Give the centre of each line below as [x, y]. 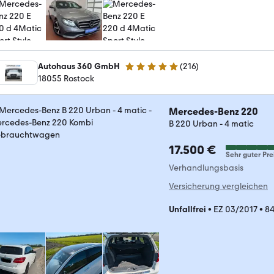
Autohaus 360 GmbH [79, 66]
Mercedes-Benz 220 [213, 112]
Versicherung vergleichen [218, 186]
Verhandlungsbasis [206, 168]
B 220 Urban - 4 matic [211, 124]
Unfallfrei [187, 209]
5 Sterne [140, 72]
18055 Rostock [66, 79]
